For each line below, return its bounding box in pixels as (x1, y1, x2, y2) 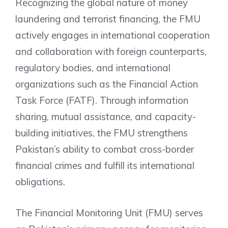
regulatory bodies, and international (15, 62, 170, 74)
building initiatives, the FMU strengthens (15, 127, 188, 139)
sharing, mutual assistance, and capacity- (15, 110, 196, 123)
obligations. (15, 176, 65, 188)
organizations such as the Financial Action (15, 78, 198, 90)
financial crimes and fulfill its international (15, 159, 194, 172)
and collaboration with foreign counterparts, (15, 45, 207, 58)
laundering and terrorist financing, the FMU (15, 13, 201, 25)
